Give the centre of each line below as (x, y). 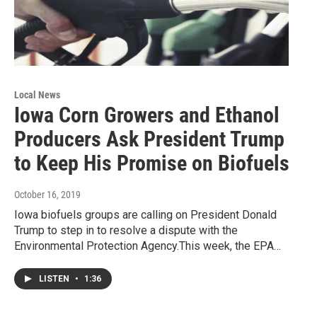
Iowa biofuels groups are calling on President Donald (145, 215)
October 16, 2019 (47, 195)
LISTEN (55, 279)
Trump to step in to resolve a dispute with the (126, 231)
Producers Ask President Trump (149, 139)
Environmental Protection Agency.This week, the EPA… (148, 246)
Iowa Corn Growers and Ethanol (147, 115)
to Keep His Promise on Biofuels (152, 163)
